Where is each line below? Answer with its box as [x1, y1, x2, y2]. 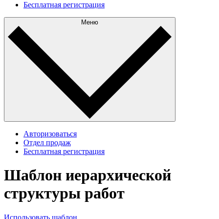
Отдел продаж [23, 138, 71, 147]
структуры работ [4, 184, 125, 202]
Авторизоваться [23, 129, 77, 138]
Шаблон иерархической [4, 166, 171, 184]
